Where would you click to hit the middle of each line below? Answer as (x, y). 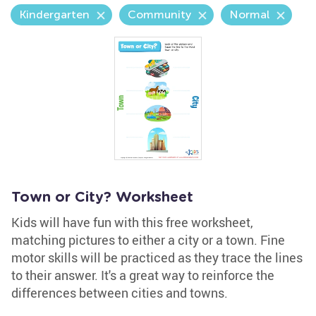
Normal (249, 14)
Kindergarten (54, 14)
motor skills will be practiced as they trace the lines (157, 257)
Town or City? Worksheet (102, 197)
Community (159, 14)
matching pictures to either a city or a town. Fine (148, 240)
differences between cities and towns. (120, 293)
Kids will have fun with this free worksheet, (132, 222)
